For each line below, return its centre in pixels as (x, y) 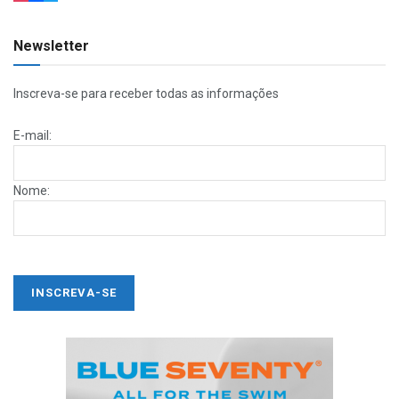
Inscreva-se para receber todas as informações (146, 94)
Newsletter (51, 46)
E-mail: (33, 135)
